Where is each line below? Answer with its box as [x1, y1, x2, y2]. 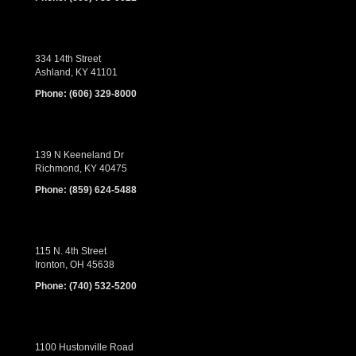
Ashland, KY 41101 [35, 67, 118, 79]
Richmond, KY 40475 [35, 163, 127, 175]
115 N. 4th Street [35, 246, 106, 257]
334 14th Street [35, 53, 101, 65]
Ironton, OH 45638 [35, 259, 114, 271]
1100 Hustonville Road [35, 342, 133, 354]
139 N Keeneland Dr [35, 149, 124, 161]
